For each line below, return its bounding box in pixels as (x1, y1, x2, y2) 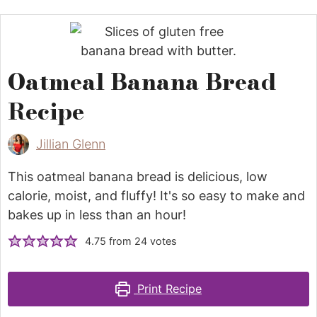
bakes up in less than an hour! (8, 207, 186, 222)
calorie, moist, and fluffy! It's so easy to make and (8, 188, 305, 203)
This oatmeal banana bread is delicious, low (8, 168, 267, 184)
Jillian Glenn (36, 137, 105, 152)
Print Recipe (134, 281, 202, 296)
